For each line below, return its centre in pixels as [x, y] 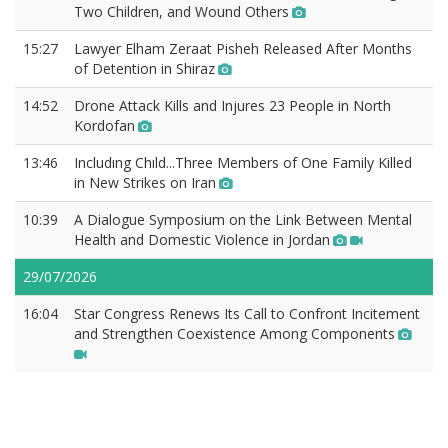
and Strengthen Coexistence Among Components [234, 334]
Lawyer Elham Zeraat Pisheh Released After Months [243, 49]
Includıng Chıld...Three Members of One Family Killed [243, 163]
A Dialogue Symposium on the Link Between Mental [243, 220]
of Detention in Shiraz [144, 69]
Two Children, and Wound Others [181, 12]
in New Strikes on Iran [145, 183]
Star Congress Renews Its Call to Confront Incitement [247, 314]
